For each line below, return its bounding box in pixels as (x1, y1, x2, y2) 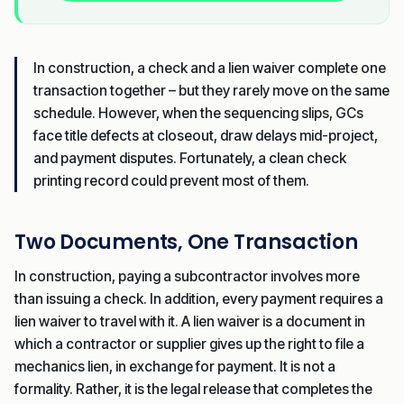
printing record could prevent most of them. (33, 171, 309, 189)
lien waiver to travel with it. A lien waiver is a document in (14, 312, 365, 330)
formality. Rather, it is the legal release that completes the (14, 380, 372, 398)
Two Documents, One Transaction (14, 227, 358, 256)
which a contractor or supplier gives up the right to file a (14, 335, 364, 353)
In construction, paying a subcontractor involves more (14, 267, 360, 285)
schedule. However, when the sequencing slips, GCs (33, 104, 363, 122)
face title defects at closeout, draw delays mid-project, (33, 126, 378, 144)
